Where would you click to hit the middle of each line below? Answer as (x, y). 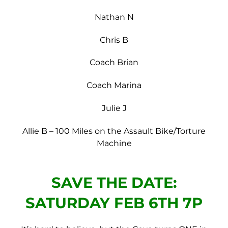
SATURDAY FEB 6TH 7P (114, 203)
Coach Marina (114, 85)
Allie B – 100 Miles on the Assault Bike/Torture (114, 131)
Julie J (114, 108)
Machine (114, 143)
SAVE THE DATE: (114, 182)
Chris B (114, 40)
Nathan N (114, 17)
